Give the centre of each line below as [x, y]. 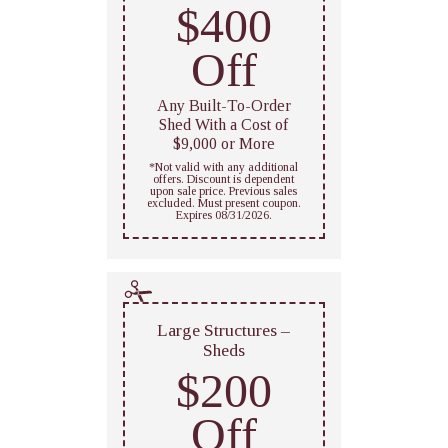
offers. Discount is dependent [224, 178]
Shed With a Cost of [224, 124]
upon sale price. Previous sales [224, 190]
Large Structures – [224, 329]
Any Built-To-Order [223, 105]
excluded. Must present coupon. [223, 202]
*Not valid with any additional [224, 166]
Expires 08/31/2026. [223, 214]
